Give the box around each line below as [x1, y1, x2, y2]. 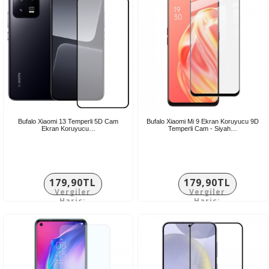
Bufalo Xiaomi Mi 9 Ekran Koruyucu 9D [147, 117, 259, 125]
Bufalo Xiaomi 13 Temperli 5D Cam [18, 117, 118, 125]
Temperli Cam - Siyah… [168, 124, 237, 132]
